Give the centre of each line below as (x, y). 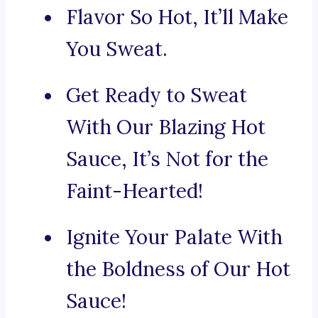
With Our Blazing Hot (166, 127)
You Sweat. (117, 49)
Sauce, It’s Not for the (167, 159)
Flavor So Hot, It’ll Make (177, 17)
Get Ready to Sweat (157, 95)
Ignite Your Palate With (174, 237)
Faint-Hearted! (135, 191)
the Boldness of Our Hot (178, 269)
